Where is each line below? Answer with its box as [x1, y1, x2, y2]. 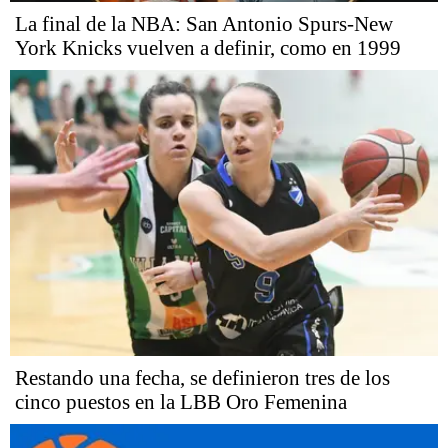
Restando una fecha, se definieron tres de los [15, 366, 390, 391]
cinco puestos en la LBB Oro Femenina [15, 390, 347, 415]
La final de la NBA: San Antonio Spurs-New [15, 12, 393, 37]
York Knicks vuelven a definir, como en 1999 [15, 36, 401, 61]
